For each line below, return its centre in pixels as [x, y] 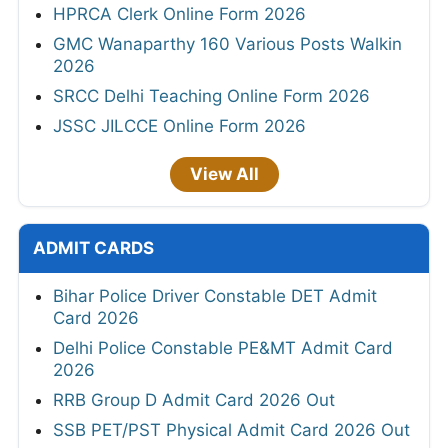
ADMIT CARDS [93, 247]
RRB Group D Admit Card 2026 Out [194, 399]
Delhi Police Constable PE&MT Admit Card [223, 347]
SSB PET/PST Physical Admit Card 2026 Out [231, 429]
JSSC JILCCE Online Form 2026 [179, 125]
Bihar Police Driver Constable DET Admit [215, 295]
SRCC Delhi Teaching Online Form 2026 [211, 95]
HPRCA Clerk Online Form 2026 [179, 13]
